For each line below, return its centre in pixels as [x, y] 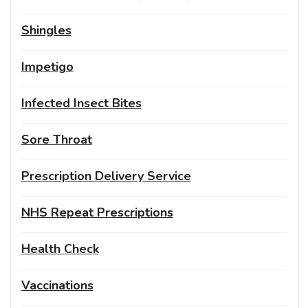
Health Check [60, 249]
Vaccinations [57, 285]
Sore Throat [56, 139]
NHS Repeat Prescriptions [97, 212]
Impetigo [47, 66]
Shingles [46, 30]
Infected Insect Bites [81, 103]
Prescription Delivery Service [106, 176]
